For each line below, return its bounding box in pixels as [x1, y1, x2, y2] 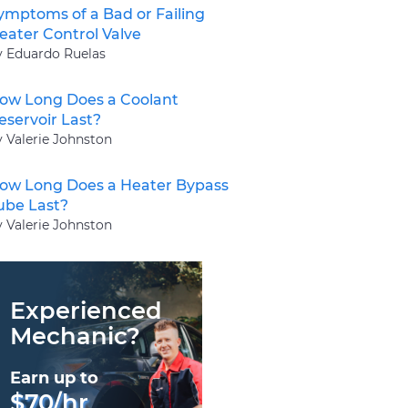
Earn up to [10, 367, 98, 388]
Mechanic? [10, 321, 140, 350]
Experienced [10, 295, 162, 324]
